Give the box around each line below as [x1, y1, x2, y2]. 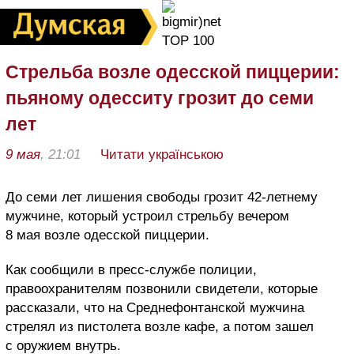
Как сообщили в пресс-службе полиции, [6, 262, 257, 277]
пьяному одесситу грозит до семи [6, 88, 314, 108]
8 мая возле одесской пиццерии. [6, 228, 209, 243]
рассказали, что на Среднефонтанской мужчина [6, 300, 304, 315]
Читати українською [100, 147, 224, 162]
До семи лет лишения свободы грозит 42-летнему [6, 190, 318, 205]
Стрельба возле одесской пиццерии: [6, 62, 340, 82]
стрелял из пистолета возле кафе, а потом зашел [6, 319, 314, 334]
